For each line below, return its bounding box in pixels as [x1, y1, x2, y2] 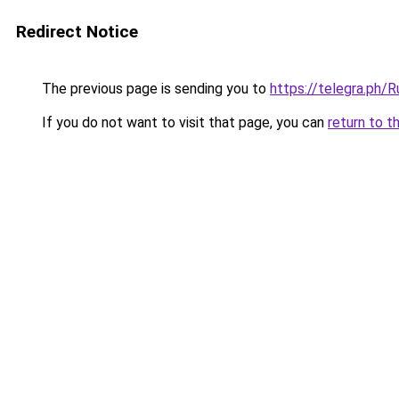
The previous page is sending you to [38, 80, 270, 97]
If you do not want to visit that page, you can [38, 114, 328, 131]
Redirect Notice [16, 21, 138, 42]
